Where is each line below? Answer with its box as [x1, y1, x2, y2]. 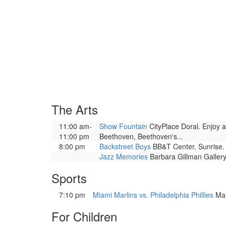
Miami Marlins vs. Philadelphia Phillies [93, 190, 213, 200]
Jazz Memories [99, 151, 148, 161]
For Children [51, 207, 117, 225]
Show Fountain [99, 121, 147, 131]
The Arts [51, 100, 98, 118]
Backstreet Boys [99, 141, 151, 151]
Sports [51, 169, 87, 187]
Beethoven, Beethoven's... [99, 131, 183, 141]
